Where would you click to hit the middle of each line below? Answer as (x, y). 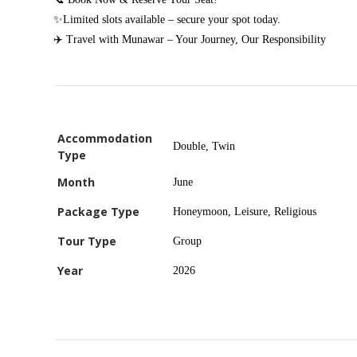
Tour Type (87, 241)
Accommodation (105, 138)
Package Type (98, 212)
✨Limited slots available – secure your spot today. (167, 20)
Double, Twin (204, 146)
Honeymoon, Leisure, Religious (245, 212)
